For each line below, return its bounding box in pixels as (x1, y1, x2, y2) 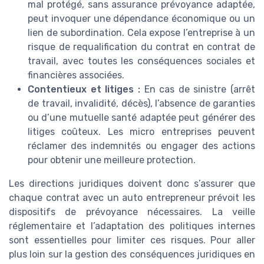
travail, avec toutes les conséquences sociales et (28, 55, 255, 67)
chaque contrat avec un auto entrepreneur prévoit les (9, 192, 255, 204)
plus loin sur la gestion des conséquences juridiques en (9, 249, 255, 260)
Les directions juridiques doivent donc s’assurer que (9, 178, 255, 190)
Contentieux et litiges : (28, 84, 140, 95)
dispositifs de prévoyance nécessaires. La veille (9, 206, 255, 218)
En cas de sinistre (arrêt (140, 84, 255, 95)
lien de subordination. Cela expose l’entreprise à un (28, 27, 255, 39)
